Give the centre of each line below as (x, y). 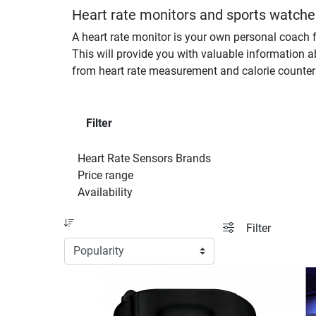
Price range (105, 175)
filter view (257, 227)
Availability (105, 192)
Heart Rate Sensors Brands (144, 158)
